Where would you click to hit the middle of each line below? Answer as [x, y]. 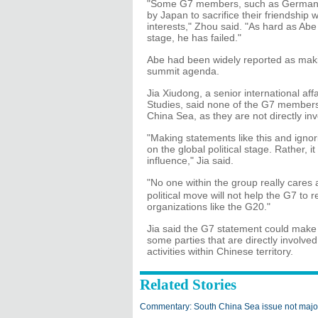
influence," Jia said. [190, 160]
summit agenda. [183, 71]
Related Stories [188, 285]
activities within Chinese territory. [220, 251]
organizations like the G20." [209, 207]
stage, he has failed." [194, 38]
